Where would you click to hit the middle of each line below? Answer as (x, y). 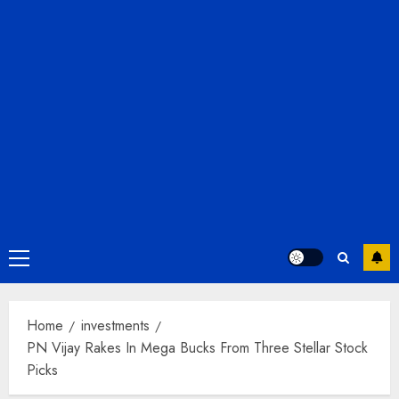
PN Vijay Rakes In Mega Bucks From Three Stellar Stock (197, 348)
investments (115, 326)
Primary (40, 260)
